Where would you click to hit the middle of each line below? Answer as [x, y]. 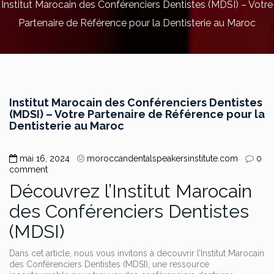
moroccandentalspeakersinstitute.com [162, 158]
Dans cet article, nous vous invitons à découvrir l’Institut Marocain [137, 253]
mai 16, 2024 [45, 158]
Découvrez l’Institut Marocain [131, 191]
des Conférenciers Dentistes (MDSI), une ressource [109, 264]
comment [28, 169]
